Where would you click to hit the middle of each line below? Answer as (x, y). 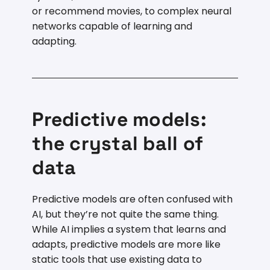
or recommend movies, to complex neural (132, 11)
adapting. (55, 41)
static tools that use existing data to (117, 259)
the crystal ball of (118, 143)
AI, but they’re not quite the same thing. (126, 214)
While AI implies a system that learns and (129, 229)
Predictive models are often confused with (133, 199)
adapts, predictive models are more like (127, 244)
